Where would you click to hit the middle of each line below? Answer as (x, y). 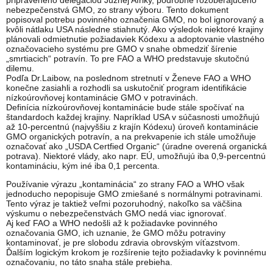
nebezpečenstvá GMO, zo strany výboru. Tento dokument (117, 9)
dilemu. (20, 68)
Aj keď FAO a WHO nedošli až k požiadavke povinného (112, 223)
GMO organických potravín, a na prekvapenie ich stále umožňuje (131, 136)
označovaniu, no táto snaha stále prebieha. (89, 262)
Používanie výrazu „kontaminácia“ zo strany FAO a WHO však (125, 184)
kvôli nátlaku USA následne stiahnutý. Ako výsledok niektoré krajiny (135, 29)
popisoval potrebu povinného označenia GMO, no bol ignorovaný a (135, 19)
